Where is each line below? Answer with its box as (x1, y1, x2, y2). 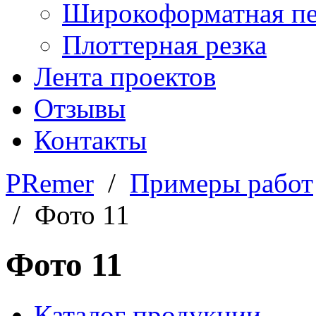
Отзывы (34, 93, 126, 123)
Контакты (34, 125, 147, 155)
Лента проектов (34, 61, 216, 92)
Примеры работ (130, 168, 313, 198)
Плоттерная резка (62, 30, 267, 60)
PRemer (6, 168, 94, 198)
